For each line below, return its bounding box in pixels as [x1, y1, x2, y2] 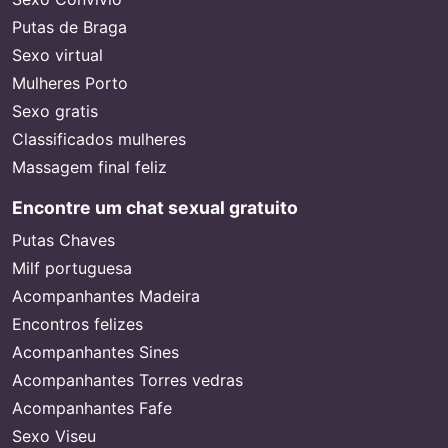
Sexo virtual [12, 45, 103, 65]
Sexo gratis [12, 101, 98, 121]
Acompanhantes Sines [12, 342, 179, 362]
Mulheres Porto [12, 73, 128, 93]
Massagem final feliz [12, 157, 167, 177]
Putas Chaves [12, 230, 115, 250]
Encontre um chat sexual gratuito [12, 197, 298, 218]
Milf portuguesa [12, 258, 132, 278]
